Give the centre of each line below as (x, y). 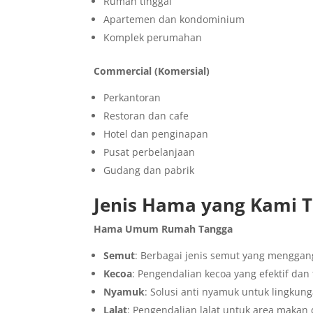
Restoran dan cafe (146, 116)
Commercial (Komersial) (152, 71)
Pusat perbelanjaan (150, 152)
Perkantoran (132, 98)
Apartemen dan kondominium (174, 20)
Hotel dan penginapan (156, 134)
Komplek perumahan (153, 38)
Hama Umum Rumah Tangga (163, 229)
